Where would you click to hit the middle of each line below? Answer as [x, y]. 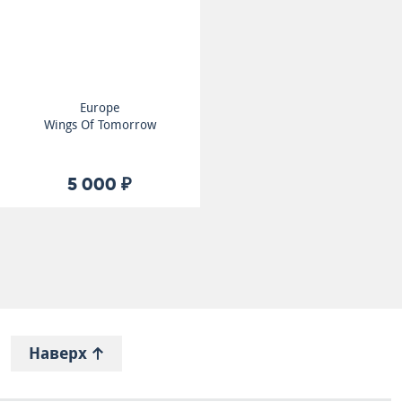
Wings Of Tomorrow [100, 125]
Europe [100, 108]
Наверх [60, 353]
